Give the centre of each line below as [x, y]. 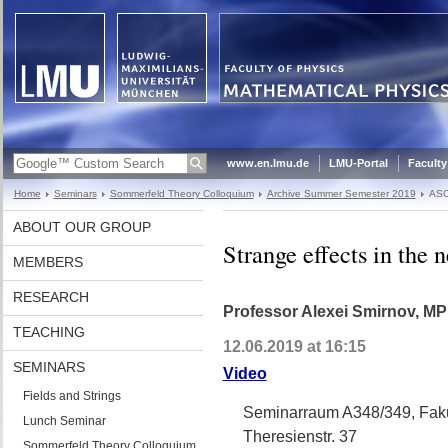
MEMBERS [47, 262]
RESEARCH [50, 297]
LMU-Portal [358, 163]
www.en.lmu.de [267, 163]
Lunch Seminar [64, 421]
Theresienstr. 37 [299, 436]
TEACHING [48, 332]
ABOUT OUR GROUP [81, 227]
